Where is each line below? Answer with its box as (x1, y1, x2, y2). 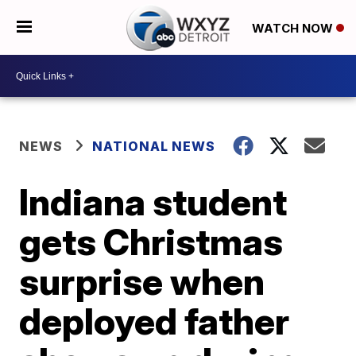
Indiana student (19, 180, 288, 224)
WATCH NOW (251, 20, 336, 36)
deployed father (19, 299, 290, 343)
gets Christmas (19, 219, 284, 264)
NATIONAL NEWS (92, 138, 216, 154)
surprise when (19, 259, 265, 304)
